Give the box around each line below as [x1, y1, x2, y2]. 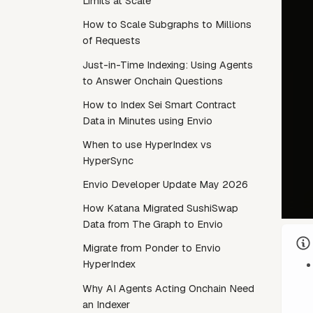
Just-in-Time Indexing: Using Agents [82, 58, 253, 71]
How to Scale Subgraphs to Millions [82, 18, 252, 31]
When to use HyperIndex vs [82, 138, 212, 151]
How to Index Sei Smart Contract [82, 98, 236, 111]
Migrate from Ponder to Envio [82, 242, 221, 255]
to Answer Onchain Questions [82, 74, 223, 87]
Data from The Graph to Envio [82, 218, 223, 231]
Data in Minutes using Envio [82, 114, 212, 127]
